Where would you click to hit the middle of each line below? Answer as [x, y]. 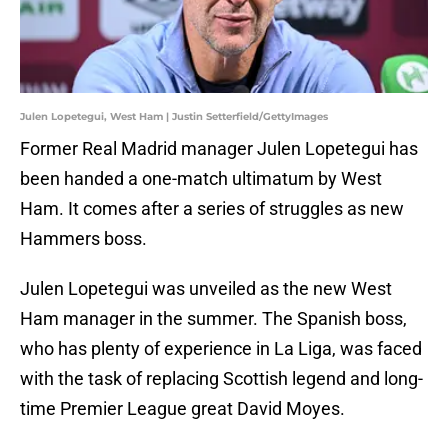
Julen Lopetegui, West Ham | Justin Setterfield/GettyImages [174, 117]
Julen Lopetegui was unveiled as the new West [206, 289]
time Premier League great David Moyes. [182, 409]
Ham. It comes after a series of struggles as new [212, 209]
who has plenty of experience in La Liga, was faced [221, 349]
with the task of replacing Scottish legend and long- [221, 379]
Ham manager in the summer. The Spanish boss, [213, 319]
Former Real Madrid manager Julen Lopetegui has [219, 149]
